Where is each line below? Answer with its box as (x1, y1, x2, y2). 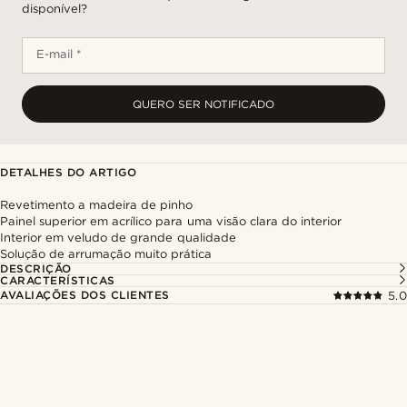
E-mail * (36, 47, 83, 61)
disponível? (22, 2, 87, 15)
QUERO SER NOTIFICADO (133, 97, 274, 111)
